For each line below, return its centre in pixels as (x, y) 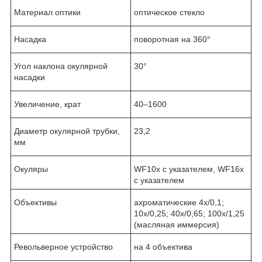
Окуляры (31, 169)
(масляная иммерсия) (177, 224)
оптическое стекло (169, 12)
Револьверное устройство (63, 247)
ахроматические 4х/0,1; (179, 202)
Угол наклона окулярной (61, 66)
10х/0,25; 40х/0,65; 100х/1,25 (189, 213)
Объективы (35, 202)
